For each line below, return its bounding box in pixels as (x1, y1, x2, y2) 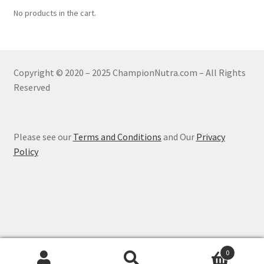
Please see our (13, 131, 73, 143)
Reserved (13, 81, 50, 94)
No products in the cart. (13, 8, 96, 19)
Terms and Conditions (72, 131, 161, 143)
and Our (161, 131, 196, 143)
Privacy (196, 131, 225, 143)
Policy (13, 146, 38, 158)
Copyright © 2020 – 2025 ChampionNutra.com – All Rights (13, 67, 246, 79)
